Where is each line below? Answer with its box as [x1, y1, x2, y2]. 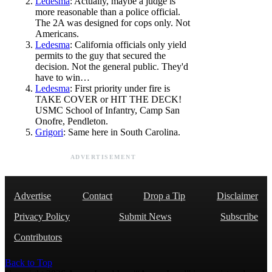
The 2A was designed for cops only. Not [35, 17, 190, 28]
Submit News [119, 211, 171, 222]
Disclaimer [216, 190, 258, 201]
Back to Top [5, 257, 52, 268]
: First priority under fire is [70, 83, 170, 93]
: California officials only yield [70, 39, 186, 50]
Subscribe [220, 211, 258, 222]
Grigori [35, 126, 63, 137]
